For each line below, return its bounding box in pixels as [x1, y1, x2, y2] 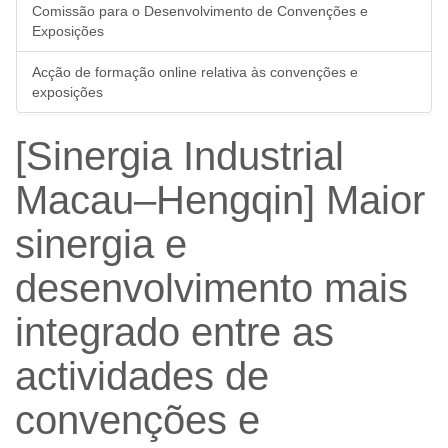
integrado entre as [15, 310, 334, 355]
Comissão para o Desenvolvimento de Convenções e [32, 3, 368, 20]
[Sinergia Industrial [15, 134, 344, 179]
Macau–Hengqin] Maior [15, 178, 425, 223]
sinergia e [15, 222, 187, 267]
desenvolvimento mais [15, 266, 408, 311]
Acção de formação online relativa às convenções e [32, 64, 358, 81]
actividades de [15, 354, 269, 399]
